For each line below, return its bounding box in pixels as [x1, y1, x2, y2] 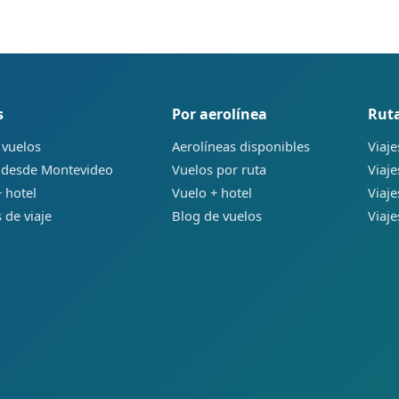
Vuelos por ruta [171, 160, 266, 179]
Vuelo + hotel [171, 183, 252, 202]
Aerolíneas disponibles [171, 137, 310, 156]
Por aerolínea [171, 104, 267, 125]
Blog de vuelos [171, 207, 262, 225]
